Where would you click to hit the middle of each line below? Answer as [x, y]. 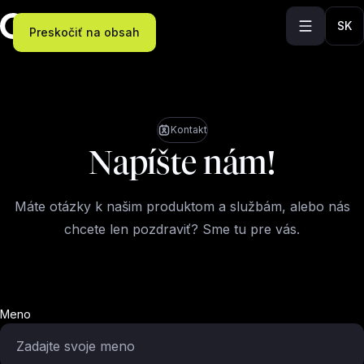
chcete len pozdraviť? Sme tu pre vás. [182, 229]
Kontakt [188, 130]
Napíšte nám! [182, 162]
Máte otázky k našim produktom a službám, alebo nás [182, 206]
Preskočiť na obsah [84, 32]
